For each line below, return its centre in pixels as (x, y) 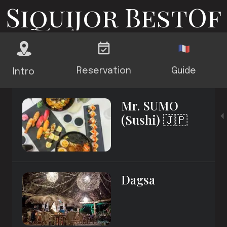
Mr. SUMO (150, 105)
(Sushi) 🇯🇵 (154, 120)
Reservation (104, 71)
